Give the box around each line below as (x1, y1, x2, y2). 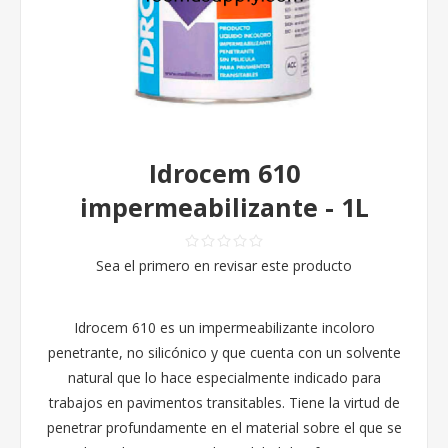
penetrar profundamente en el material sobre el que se (46, 417, 402, 437)
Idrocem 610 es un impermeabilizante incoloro (73, 317, 375, 337)
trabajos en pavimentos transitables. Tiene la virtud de (48, 392, 400, 412)
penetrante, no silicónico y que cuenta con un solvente (47, 342, 401, 362)
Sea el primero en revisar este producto (96, 255, 352, 275)
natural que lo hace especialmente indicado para (67, 367, 381, 387)
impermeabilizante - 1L (79, 189, 369, 224)
